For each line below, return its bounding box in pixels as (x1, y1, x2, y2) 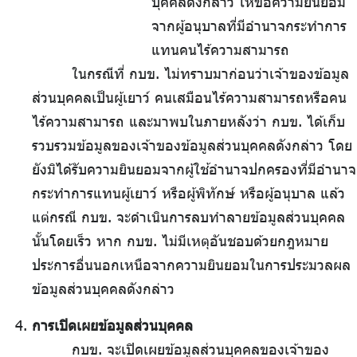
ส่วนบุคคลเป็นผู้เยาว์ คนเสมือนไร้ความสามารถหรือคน (32, 88, 347, 107)
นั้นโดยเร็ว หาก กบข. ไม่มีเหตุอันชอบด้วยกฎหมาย (32, 232, 328, 250)
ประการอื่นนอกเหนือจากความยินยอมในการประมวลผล (32, 256, 351, 274)
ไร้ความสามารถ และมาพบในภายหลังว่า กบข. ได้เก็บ (32, 112, 345, 131)
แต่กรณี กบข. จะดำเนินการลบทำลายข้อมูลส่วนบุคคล (32, 208, 345, 226)
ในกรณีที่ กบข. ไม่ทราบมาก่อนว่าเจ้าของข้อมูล (72, 65, 349, 83)
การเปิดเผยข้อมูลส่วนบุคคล (32, 316, 193, 335)
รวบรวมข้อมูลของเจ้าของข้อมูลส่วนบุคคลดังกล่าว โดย (32, 136, 352, 155)
